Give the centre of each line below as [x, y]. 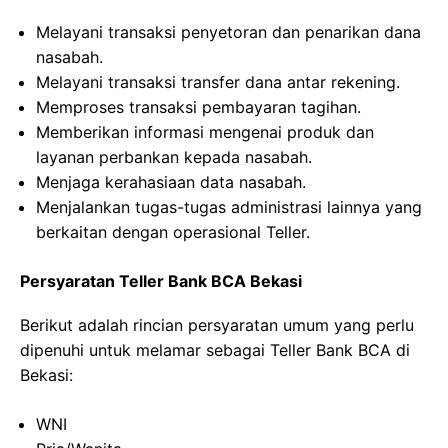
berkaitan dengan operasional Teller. [173, 232]
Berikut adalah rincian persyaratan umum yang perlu [217, 325]
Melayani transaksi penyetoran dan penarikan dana [228, 32]
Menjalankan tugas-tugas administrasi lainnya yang [229, 207]
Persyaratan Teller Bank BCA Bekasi [161, 281]
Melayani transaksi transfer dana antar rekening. [218, 82]
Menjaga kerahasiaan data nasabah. [171, 182]
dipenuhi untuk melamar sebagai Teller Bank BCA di [215, 350]
